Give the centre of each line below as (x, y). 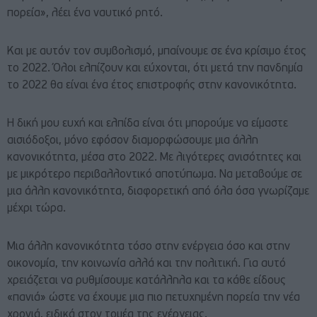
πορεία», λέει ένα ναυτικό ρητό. (85, 14)
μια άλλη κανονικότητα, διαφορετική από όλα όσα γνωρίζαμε (158, 192)
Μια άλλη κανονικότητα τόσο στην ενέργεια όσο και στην (149, 247)
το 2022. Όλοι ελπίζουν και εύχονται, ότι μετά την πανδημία (155, 69)
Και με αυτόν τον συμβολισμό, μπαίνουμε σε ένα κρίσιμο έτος (157, 52)
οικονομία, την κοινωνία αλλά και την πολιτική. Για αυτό (146, 264)
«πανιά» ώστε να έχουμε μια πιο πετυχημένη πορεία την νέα (154, 298)
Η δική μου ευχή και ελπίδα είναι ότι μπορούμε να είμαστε (148, 124)
